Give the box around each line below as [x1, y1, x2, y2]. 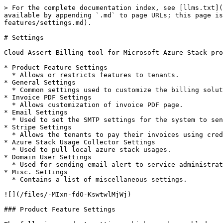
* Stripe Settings [4, 123, 72, 131]
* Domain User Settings [4, 153, 92, 161]
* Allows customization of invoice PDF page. [4, 101, 12, 109]
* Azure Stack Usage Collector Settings [4, 138, 155, 146]
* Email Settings [4, 109, 68, 116]
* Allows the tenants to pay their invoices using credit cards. [4, 131, 12, 138]
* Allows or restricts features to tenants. [4, 71, 12, 79]
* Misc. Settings [4, 168, 68, 176]
